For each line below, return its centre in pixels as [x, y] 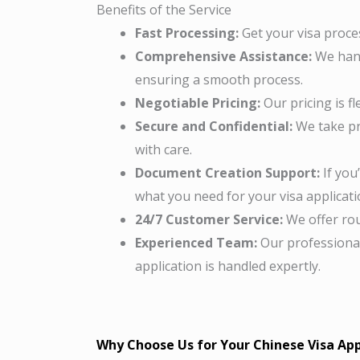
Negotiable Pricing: [198, 102]
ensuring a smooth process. [219, 79]
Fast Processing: [187, 33]
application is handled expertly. [228, 266]
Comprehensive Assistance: [223, 56]
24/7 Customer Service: [209, 219]
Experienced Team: [196, 242]
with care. [164, 149]
